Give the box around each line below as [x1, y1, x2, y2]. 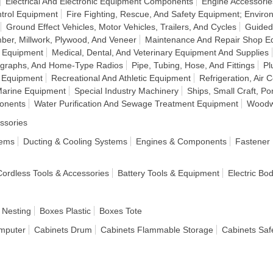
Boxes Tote [99, 206, 142, 216]
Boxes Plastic [40, 206, 91, 216]
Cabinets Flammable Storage [101, 225, 213, 235]
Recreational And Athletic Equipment [51, 73, 191, 83]
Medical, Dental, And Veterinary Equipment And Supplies [52, 48, 269, 57]
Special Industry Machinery [74, 86, 179, 96]
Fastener [235, 136, 270, 146]
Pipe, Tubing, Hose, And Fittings [132, 60, 255, 70]
